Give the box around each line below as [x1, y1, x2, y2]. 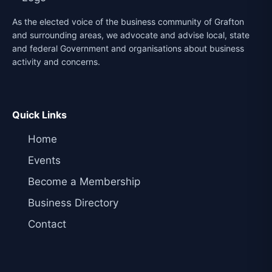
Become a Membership [27, 175, 140, 188]
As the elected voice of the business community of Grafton [12, 16, 244, 27]
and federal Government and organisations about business [12, 42, 244, 53]
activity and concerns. [12, 56, 100, 67]
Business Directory [27, 196, 118, 209]
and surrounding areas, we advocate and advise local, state [12, 29, 250, 40]
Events [27, 154, 61, 166]
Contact [27, 217, 66, 230]
